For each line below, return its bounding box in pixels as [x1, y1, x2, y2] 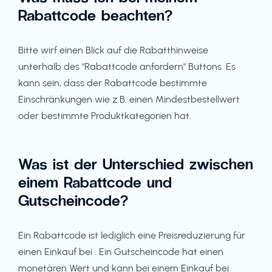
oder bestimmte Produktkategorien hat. [18, 110, 191, 121]
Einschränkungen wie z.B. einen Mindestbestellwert [18, 93, 240, 105]
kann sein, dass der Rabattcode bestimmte [18, 77, 207, 89]
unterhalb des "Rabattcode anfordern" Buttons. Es [18, 61, 236, 72]
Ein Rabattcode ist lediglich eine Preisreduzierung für [18, 229, 245, 241]
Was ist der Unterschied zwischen [18, 154, 253, 172]
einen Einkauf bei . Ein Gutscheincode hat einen [18, 246, 223, 257]
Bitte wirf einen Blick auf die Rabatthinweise [18, 44, 208, 56]
